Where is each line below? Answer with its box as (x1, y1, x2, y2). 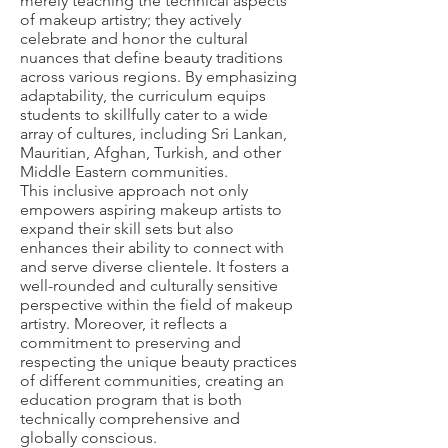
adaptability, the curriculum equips (20, 86, 266, 105)
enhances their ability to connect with (20, 238, 284, 257)
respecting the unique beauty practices (20, 352, 297, 371)
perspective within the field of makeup (20, 295, 293, 314)
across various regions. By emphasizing (20, 67, 297, 86)
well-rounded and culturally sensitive (20, 276, 278, 295)
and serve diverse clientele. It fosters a (20, 257, 289, 276)
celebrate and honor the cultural (20, 29, 248, 48)
